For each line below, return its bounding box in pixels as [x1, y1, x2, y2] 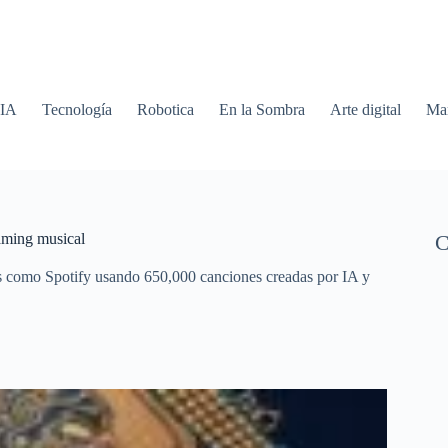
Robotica [137, 101, 195, 118]
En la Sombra [219, 101, 306, 118]
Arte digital [330, 101, 402, 118]
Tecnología [42, 101, 113, 118]
